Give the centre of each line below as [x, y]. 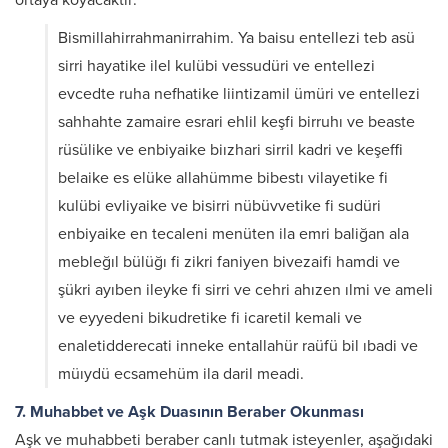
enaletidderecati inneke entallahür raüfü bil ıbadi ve [238, 346]
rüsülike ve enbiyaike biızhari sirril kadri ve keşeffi [230, 150]
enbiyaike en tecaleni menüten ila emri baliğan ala [233, 234]
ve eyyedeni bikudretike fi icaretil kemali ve [210, 318]
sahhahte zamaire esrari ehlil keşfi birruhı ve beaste [236, 122]
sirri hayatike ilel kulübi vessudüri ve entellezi [216, 66]
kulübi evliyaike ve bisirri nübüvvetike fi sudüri [219, 206]
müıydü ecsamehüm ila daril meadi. [181, 374]
